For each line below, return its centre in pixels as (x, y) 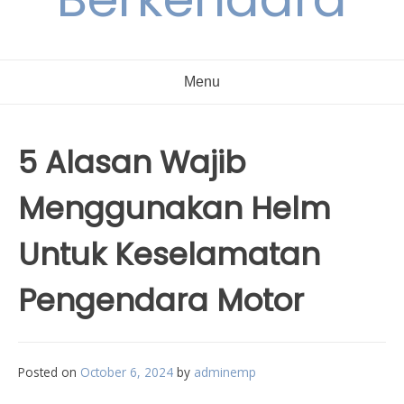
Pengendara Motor (161, 300)
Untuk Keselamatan (169, 254)
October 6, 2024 (127, 372)
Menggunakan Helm (174, 208)
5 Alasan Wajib (132, 162)
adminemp (225, 372)
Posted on (49, 372)
